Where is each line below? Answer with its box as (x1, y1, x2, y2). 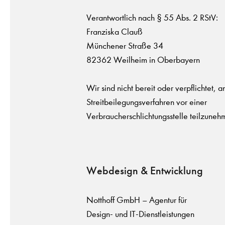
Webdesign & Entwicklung (86, 164, 203, 177)
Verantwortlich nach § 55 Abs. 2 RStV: (86, 13, 218, 23)
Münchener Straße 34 (86, 41, 163, 51)
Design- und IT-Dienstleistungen (86, 209, 194, 219)
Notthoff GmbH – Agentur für (86, 195, 187, 205)
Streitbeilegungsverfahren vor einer (86, 97, 207, 107)
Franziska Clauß (86, 27, 143, 37)
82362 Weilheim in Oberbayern (86, 55, 200, 65)
